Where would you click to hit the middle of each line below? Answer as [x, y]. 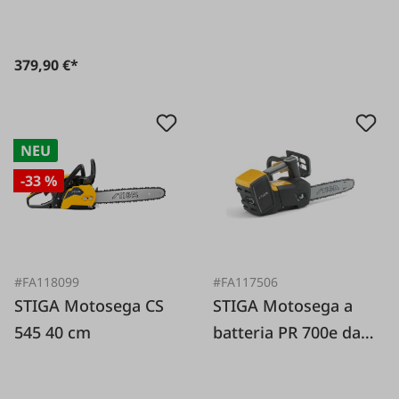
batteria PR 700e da [287, 332]
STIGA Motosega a [238, 305]
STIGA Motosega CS [40, 305]
